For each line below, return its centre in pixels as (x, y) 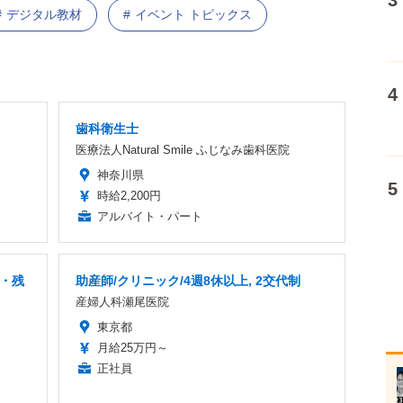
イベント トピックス (193, 15)
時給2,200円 (129, 196)
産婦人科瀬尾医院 (122, 302)
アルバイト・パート (150, 217)
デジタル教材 (44, 15)
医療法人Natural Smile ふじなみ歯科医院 (183, 150)
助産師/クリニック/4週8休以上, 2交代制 (188, 281)
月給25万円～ (133, 348)
